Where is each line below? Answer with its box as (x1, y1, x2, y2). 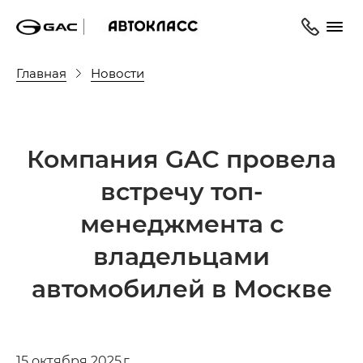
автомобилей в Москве (31, 271, 332, 304)
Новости (91, 64, 144, 81)
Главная (16, 64, 66, 81)
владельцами (93, 239, 270, 271)
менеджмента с (79, 207, 284, 239)
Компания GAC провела (27, 142, 336, 174)
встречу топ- (100, 174, 263, 207)
